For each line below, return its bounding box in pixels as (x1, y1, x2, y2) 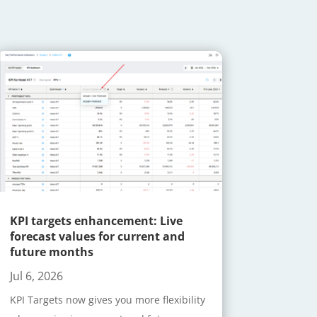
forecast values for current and (9, 229, 185, 245)
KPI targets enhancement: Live (9, 213, 183, 229)
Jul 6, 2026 (9, 268, 63, 284)
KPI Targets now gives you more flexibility (9, 293, 205, 307)
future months (9, 244, 93, 260)
